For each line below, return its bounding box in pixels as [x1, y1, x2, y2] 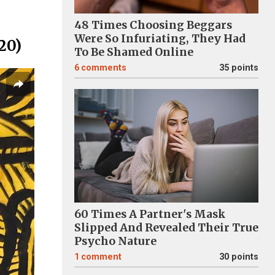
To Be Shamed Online [74, 45, 193, 59]
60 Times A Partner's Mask [74, 207, 226, 221]
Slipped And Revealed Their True [74, 221, 258, 234]
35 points [219, 63, 258, 73]
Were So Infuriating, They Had [74, 32, 246, 45]
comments [81, 63, 126, 73]
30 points [219, 252, 258, 262]
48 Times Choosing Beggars [74, 18, 232, 32]
